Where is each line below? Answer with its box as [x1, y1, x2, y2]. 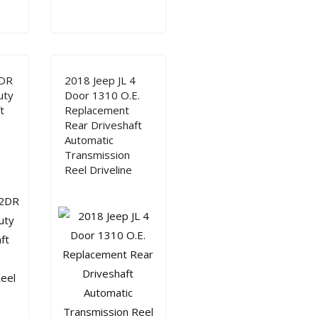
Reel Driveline [64, 163, 132, 177]
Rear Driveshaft [64, 118, 142, 132]
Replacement [64, 103, 129, 117]
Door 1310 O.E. [64, 88, 140, 102]
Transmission [64, 148, 130, 162]
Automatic [64, 133, 114, 147]
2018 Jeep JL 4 [64, 73, 136, 87]
